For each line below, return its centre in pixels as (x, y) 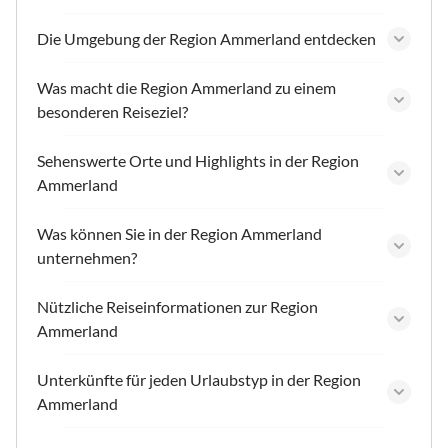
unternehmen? (87, 257)
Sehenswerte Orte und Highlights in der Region (198, 160)
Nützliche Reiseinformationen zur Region (177, 306)
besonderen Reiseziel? (112, 111)
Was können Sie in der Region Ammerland (179, 233)
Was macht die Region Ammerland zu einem (186, 87)
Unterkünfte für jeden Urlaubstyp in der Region (199, 379)
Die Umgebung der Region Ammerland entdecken (206, 38)
